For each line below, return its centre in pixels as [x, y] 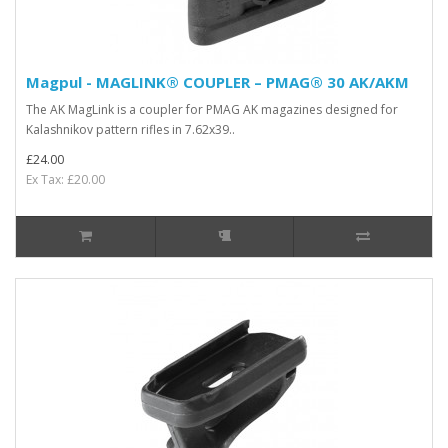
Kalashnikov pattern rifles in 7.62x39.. [130, 129]
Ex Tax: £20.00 [65, 179]
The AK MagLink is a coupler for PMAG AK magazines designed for [212, 109]
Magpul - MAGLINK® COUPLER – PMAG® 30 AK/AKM [217, 81]
